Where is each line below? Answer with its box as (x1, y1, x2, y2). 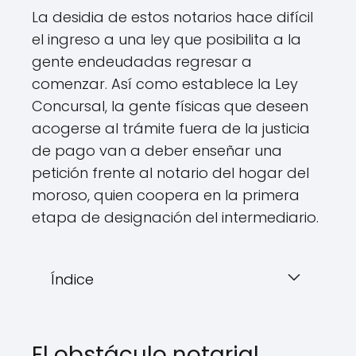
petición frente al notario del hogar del (32, 163, 309, 183)
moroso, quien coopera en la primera (32, 185, 300, 205)
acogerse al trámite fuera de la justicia (32, 118, 310, 138)
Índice (51, 269, 94, 289)
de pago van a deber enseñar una (32, 141, 282, 161)
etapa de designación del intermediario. (32, 207, 319, 227)
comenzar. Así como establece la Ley (32, 74, 298, 94)
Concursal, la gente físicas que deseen (32, 96, 308, 116)
